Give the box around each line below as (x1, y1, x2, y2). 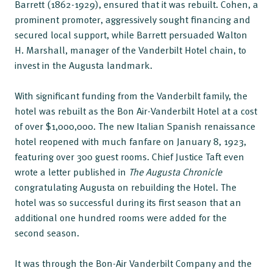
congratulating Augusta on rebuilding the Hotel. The (15, 180, 236, 194)
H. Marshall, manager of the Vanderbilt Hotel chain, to (15, 43, 246, 57)
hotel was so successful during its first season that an (15, 195, 241, 210)
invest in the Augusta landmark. (15, 58, 155, 73)
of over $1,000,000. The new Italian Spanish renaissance (15, 119, 255, 133)
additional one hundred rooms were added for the (15, 210, 227, 225)
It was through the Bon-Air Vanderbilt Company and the (15, 256, 252, 271)
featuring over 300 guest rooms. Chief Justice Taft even (15, 149, 244, 164)
